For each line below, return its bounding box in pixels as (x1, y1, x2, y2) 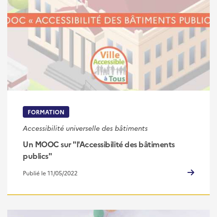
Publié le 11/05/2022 (23, 168, 77, 177)
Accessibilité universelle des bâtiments (23, 123, 148, 133)
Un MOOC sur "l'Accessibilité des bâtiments (23, 139, 175, 150)
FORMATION (28, 108, 64, 116)
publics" (23, 150, 52, 161)
